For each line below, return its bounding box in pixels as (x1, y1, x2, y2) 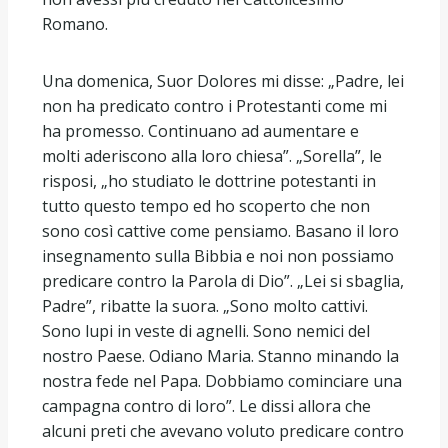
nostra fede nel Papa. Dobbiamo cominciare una (42, 369, 402, 392)
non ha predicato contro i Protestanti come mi (42, 94, 387, 117)
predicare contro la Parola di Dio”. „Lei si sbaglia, (42, 269, 404, 292)
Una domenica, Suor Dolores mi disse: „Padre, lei (42, 69, 404, 92)
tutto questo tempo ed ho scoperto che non (42, 194, 370, 217)
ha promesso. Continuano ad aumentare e (42, 119, 359, 142)
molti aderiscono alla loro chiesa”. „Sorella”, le (42, 144, 382, 167)
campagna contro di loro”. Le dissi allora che (42, 394, 371, 417)
